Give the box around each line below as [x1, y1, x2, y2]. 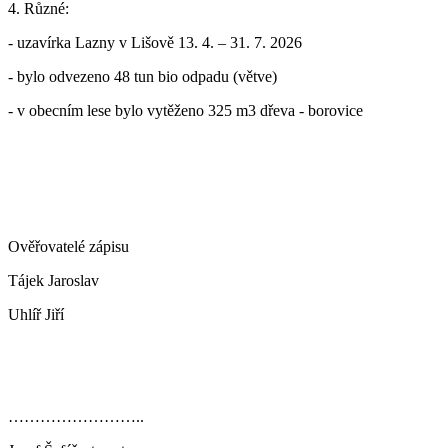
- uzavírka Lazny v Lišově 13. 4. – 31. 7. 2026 [8, 33, 302, 51]
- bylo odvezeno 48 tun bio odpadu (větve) [8, 67, 277, 85]
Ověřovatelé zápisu [8, 237, 129, 255]
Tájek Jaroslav [8, 271, 99, 289]
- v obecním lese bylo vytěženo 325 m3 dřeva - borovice [8, 101, 363, 119]
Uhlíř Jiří [8, 305, 64, 323]
